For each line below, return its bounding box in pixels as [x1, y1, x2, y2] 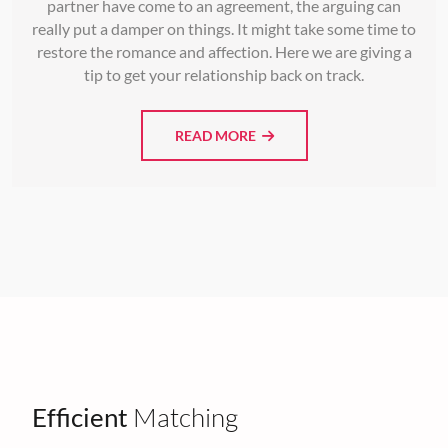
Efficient [32, 401, 128, 434]
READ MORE [174, 127, 262, 145]
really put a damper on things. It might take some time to [32, 19, 416, 39]
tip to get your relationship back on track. [84, 65, 364, 85]
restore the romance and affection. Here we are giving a [36, 42, 412, 62]
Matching [128, 401, 238, 434]
